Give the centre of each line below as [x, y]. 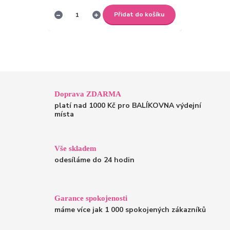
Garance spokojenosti [91, 198]
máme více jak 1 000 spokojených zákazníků [130, 210]
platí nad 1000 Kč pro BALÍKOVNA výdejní [128, 105]
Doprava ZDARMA [88, 93]
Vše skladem [76, 148]
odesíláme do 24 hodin [95, 160]
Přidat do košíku [139, 15]
